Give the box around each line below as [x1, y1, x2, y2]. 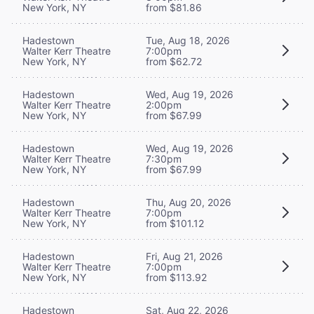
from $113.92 [146, 271, 207, 283]
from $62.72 [146, 55, 202, 67]
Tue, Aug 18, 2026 [146, 34, 230, 46]
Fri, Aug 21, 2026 [146, 250, 223, 262]
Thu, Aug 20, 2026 [146, 196, 231, 208]
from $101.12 [146, 217, 204, 229]
